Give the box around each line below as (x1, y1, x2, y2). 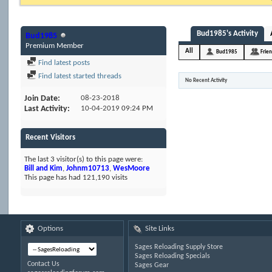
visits (110, 174, 128, 182)
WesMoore (113, 165, 151, 172)
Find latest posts (36, 59, 90, 67)
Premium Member (25, 42, 84, 50)
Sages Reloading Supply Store (134, 243, 223, 251)
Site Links (144, 225, 174, 233)
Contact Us (27, 260, 59, 268)
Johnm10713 (66, 165, 110, 172)
